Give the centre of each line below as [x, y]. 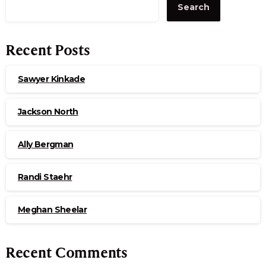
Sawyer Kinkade [52, 79]
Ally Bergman [46, 144]
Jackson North [48, 111]
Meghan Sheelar [53, 209]
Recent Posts [48, 50]
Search [194, 7]
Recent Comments [67, 253]
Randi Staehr [45, 177]
